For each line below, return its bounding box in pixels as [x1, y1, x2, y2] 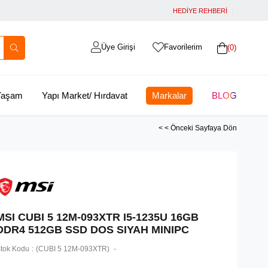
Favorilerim [163, 42, 202, 51]
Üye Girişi [100, 42, 135, 51]
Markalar [152, 90, 187, 100]
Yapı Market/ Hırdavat [41, 90, 127, 100]
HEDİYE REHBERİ [173, 7, 227, 14]
